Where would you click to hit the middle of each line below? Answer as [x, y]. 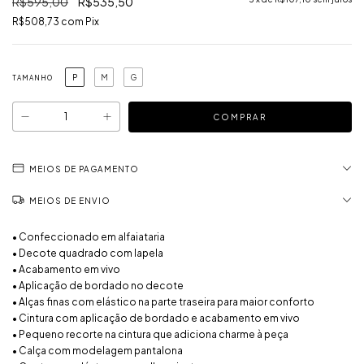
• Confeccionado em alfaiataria [89, 236]
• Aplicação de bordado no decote [98, 285]
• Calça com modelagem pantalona [97, 350]
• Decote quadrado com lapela [88, 253]
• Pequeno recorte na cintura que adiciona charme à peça [150, 334]
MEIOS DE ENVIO [70, 200]
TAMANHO [32, 78]
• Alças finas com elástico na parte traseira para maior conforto [163, 301]
